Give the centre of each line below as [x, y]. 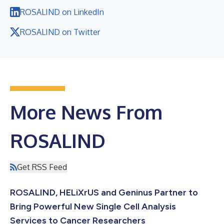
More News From [86, 112]
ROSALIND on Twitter [60, 32]
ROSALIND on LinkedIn [62, 12]
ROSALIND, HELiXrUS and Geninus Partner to [104, 192]
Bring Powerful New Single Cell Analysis [93, 206]
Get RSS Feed [42, 167]
